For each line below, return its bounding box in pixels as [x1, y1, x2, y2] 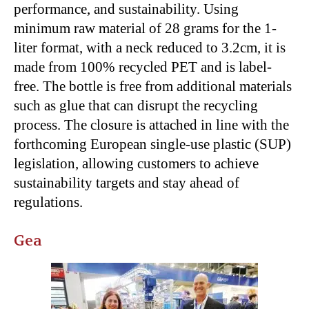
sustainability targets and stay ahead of [14, 174, 239, 191]
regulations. [14, 193, 83, 210]
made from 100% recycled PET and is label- [14, 58, 272, 75]
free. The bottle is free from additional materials [14, 77, 292, 94]
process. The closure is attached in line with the [14, 116, 289, 133]
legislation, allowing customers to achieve [14, 154, 259, 172]
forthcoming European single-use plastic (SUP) [14, 135, 291, 152]
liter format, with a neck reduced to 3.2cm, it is [14, 39, 286, 56]
